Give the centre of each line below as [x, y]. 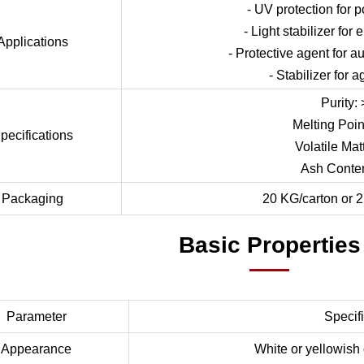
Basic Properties [269, 245]
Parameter [36, 316]
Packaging [33, 198]
